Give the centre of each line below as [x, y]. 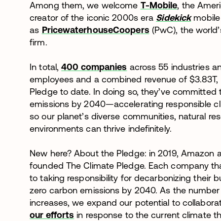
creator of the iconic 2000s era [93, 17]
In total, [46, 67]
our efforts [52, 215]
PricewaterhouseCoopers [95, 30]
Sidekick [174, 17]
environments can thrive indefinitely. [101, 128]
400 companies [94, 67]
